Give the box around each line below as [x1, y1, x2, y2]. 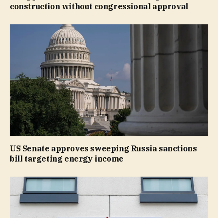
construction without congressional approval [10, 1, 188, 11]
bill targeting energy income [10, 154, 124, 164]
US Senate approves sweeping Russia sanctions [10, 144, 197, 154]
